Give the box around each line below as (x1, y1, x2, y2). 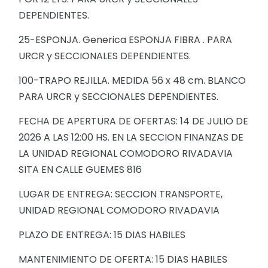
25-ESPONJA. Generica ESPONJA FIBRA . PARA (19, 33, 232, 47)
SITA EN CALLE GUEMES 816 (19, 163, 144, 176)
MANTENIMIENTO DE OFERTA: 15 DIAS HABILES (19, 252, 230, 266)
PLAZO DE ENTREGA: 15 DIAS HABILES (19, 228, 188, 242)
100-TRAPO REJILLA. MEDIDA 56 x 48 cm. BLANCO (19, 74, 246, 87)
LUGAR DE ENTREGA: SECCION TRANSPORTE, (19, 187, 223, 201)
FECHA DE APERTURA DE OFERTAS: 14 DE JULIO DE (19, 114, 248, 128)
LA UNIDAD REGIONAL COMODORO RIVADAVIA (19, 147, 233, 160)
